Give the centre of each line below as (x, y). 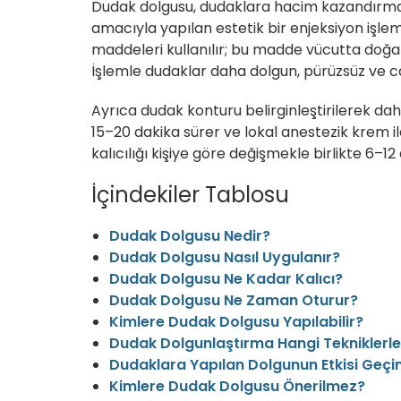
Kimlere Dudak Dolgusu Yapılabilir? (236, 322)
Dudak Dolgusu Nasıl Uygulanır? (225, 258)
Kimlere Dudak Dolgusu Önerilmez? (237, 387)
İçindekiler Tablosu (190, 195)
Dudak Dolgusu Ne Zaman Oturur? (234, 301)
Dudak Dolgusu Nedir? (190, 236)
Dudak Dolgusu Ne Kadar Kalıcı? (226, 279)
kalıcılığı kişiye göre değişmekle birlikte (228, 154)
